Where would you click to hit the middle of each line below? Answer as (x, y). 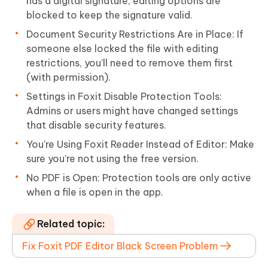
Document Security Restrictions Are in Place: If (135, 34)
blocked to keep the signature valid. (109, 15)
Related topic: (71, 223)
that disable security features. (96, 125)
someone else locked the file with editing (122, 48)
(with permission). (68, 77)
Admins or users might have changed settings (132, 110)
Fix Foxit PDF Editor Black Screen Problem (120, 246)
